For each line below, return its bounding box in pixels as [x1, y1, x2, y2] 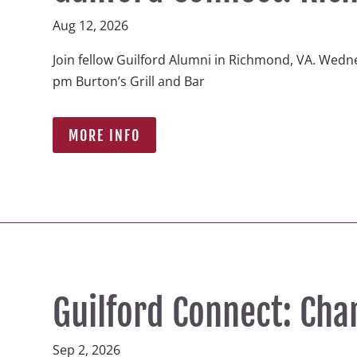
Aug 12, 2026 [52, 17, 128, 35]
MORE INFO [68, 126, 140, 144]
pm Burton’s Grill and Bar [52, 73, 211, 91]
